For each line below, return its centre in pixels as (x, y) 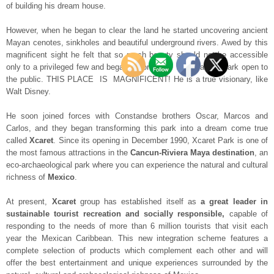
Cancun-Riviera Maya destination (192, 153)
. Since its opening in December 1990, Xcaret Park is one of (161, 140)
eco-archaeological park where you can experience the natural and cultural (137, 165)
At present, (29, 202)
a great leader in (235, 202)
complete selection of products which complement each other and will (137, 250)
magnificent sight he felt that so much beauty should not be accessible (137, 55)
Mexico (61, 177)
